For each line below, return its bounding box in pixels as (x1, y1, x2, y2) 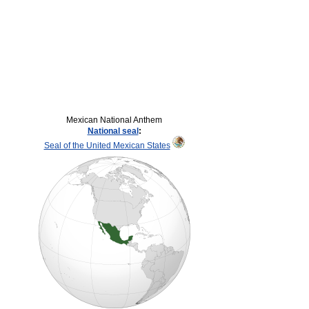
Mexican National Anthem (66, 115, 162, 125)
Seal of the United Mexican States (43, 141, 170, 150)
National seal (87, 126, 139, 136)
